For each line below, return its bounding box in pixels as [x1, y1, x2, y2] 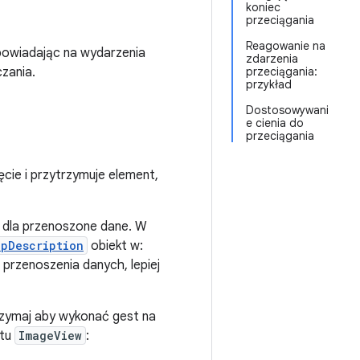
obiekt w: [88, 238, 143, 254]
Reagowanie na [246, 39, 325, 53]
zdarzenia [246, 51, 298, 66]
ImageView [18, 328, 82, 343]
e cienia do [246, 116, 304, 130]
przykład [246, 77, 292, 92]
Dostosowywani [246, 103, 329, 117]
